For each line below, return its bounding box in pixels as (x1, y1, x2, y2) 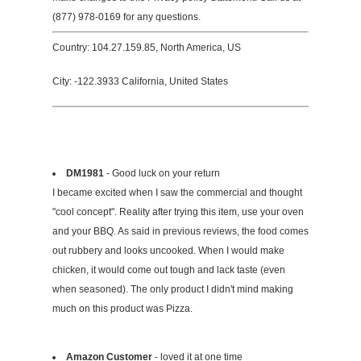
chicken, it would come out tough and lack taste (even (52, 263, 285, 276)
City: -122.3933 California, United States (52, 75, 228, 87)
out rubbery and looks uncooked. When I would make (52, 244, 284, 256)
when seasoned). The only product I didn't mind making (52, 283, 293, 295)
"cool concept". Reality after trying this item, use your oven (52, 205, 304, 218)
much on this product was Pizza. (52, 302, 193, 314)
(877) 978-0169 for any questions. (52, 10, 201, 23)
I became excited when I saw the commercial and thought (52, 186, 302, 198)
